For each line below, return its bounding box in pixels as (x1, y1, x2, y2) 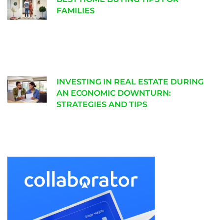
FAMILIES (56, 6, 95, 16)
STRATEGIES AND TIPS (56, 100, 147, 110)
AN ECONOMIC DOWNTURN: (56, 88, 171, 98)
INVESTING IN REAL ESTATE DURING (56, 77, 204, 87)
